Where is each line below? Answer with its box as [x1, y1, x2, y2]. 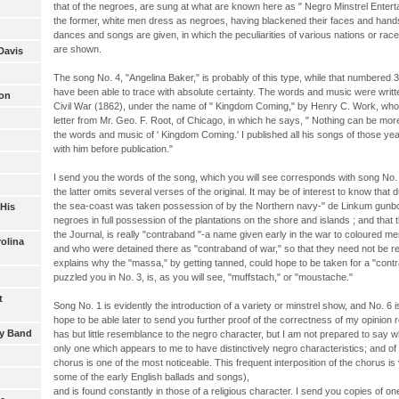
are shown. [53, 44, 102, 55]
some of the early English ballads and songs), [53, 371, 249, 383]
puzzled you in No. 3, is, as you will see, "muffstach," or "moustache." [53, 272, 353, 283]
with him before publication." [53, 143, 173, 155]
